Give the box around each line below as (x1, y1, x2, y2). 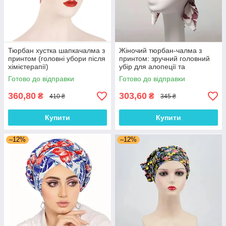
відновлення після (119, 71, 179, 79)
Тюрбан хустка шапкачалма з (8, 46, 105, 54)
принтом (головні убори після (8, 54, 105, 63)
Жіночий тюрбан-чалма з (119, 46, 202, 54)
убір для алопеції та (119, 63, 185, 71)
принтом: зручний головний (119, 54, 210, 63)
